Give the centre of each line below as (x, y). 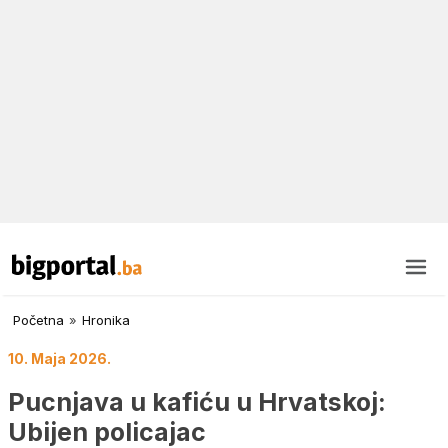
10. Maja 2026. (59, 359)
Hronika (106, 320)
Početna (38, 320)
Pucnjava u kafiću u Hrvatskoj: (197, 401)
